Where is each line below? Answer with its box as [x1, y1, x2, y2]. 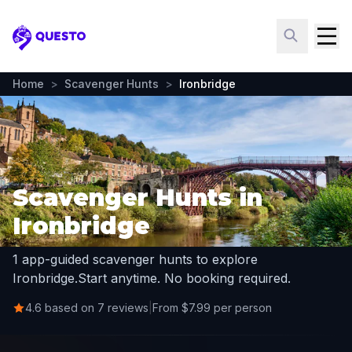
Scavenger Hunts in [13, 183, 262, 212]
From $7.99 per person [152, 301, 272, 314]
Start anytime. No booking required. [78, 270, 291, 286]
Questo [12, 37, 60, 54]
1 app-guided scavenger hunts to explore [13, 251, 258, 267]
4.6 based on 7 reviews [25, 301, 148, 314]
